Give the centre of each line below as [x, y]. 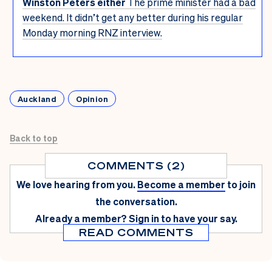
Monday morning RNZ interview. [92, 33]
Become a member [181, 185]
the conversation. [136, 202]
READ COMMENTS [136, 233]
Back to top [34, 138]
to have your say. [199, 219]
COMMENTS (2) [136, 166]
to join [241, 185]
